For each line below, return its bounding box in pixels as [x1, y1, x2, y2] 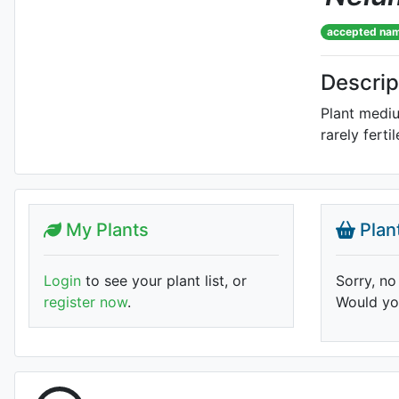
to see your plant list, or [81, 272, 247, 289]
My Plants [61, 219, 149, 240]
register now [44, 293, 127, 311]
